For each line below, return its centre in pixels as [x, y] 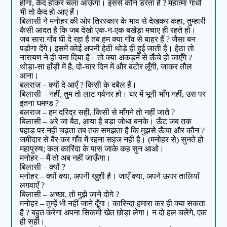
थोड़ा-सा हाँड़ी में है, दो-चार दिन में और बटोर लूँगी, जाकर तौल [106, 67]
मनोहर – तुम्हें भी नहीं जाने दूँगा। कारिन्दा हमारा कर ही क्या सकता [113, 204]
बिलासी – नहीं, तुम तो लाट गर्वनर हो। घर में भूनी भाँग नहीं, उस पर [113, 94]
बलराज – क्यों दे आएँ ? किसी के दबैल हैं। [79, 85]
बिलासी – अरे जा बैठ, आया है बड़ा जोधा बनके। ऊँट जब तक [106, 122]
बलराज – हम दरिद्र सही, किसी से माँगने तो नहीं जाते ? [98, 112]
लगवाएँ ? [32, 185]
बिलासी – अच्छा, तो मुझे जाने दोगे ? [70, 195]
